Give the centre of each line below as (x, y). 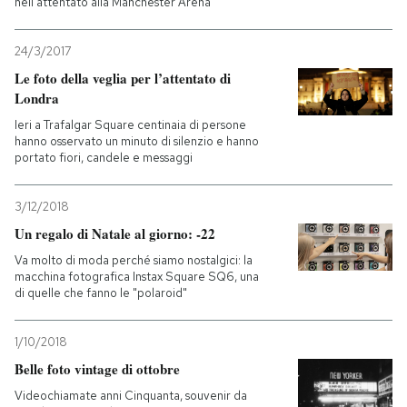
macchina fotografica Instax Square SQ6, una (137, 277)
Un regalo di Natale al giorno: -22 (115, 233)
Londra (37, 98)
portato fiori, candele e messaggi (104, 158)
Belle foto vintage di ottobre (97, 369)
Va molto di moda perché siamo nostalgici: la (134, 260)
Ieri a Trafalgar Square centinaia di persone (130, 125)
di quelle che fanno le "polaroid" (101, 293)
